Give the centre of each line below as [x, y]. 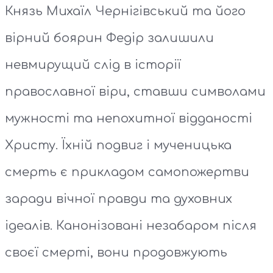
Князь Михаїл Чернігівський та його [125, 12]
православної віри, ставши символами [135, 92]
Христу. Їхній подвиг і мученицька [118, 146]
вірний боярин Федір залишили [109, 38]
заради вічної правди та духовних [119, 199]
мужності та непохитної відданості [129, 119]
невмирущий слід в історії [93, 65]
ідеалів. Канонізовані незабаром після [131, 226]
